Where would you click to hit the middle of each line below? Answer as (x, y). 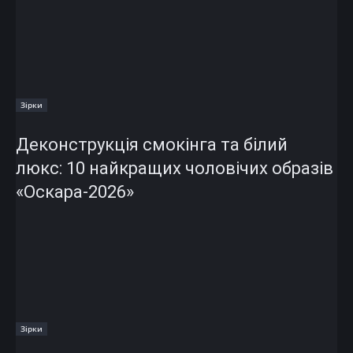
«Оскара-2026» (75, 191)
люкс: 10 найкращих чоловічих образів (175, 168)
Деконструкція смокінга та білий (152, 144)
